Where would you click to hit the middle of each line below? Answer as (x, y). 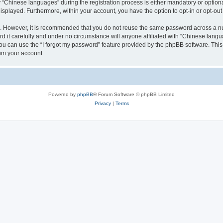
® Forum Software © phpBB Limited (134, 94)
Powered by (63, 94)
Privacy (103, 103)
